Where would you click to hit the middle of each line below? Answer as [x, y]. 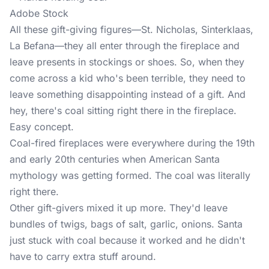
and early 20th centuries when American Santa [115, 159]
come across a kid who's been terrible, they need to [128, 78]
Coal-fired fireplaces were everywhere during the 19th [132, 143]
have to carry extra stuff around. [83, 256]
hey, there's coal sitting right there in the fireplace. [123, 110]
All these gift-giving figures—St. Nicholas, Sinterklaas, [131, 29]
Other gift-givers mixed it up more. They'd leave [119, 208]
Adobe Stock [39, 13]
